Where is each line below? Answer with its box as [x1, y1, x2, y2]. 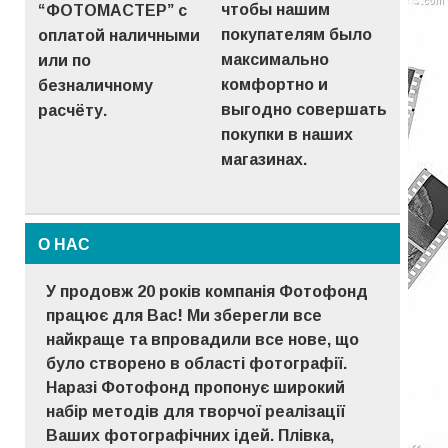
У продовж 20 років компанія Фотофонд [46, 283, 369, 301]
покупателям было [220, 26, 372, 44]
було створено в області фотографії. [46, 355, 348, 373]
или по [38, 52, 92, 70]
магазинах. [220, 151, 307, 169]
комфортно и [220, 76, 328, 94]
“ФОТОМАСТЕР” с [38, 2, 188, 20]
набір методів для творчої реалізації [46, 403, 346, 421]
